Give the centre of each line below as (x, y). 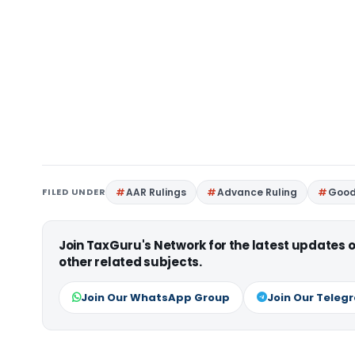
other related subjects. (130, 262)
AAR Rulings (157, 192)
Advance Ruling (258, 192)
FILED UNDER (74, 192)
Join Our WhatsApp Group (155, 298)
